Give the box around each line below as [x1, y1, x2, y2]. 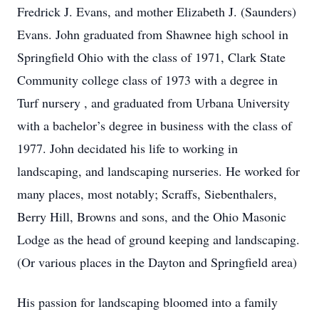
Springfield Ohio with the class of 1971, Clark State [17, 48, 286, 66]
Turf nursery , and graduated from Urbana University [17, 94, 290, 111]
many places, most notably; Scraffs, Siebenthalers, [17, 185, 277, 202]
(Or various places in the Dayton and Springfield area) [17, 253, 297, 271]
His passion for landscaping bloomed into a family [17, 293, 278, 310]
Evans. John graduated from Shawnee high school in [17, 26, 288, 43]
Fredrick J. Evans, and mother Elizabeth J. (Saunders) [17, 3, 296, 20]
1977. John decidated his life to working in [17, 140, 238, 157]
